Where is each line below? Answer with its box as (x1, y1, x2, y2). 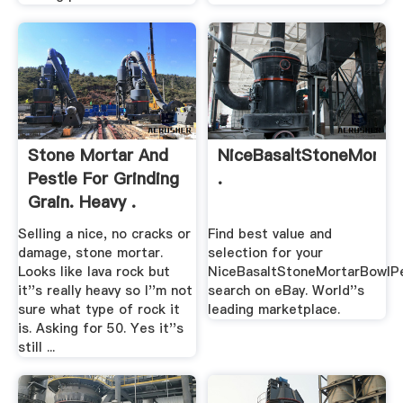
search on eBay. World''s (208, 282, 365, 300)
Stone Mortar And (27, 144, 168, 167)
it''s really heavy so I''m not (17, 282, 193, 300)
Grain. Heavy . (27, 191, 136, 214)
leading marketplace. (208, 300, 341, 319)
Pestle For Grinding (27, 167, 179, 191)
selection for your (208, 244, 324, 263)
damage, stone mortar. (17, 244, 163, 263)
